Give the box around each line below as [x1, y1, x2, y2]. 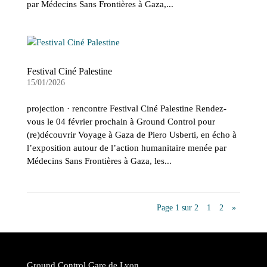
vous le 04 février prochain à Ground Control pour [26, 117, 215, 126]
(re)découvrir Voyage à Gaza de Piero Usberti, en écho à [26, 130, 237, 139]
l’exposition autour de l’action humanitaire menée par [26, 143, 226, 153]
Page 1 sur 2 [157, 203, 199, 212]
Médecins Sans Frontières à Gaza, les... [26, 156, 172, 166]
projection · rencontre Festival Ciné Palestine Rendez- [26, 104, 226, 113]
